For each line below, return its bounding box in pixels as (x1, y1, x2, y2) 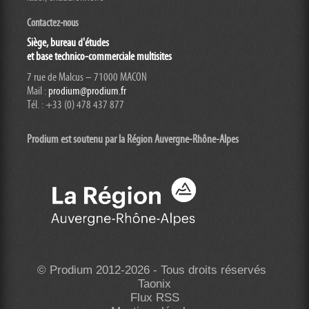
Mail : (27, 83, 48, 98)
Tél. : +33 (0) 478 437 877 (27, 97, 124, 112)
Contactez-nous (27, 16, 79, 29)
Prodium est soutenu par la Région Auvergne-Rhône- (27, 132, 219, 146)
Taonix (138, 277, 171, 290)
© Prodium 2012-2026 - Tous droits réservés (37, 263, 266, 277)
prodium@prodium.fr (48, 83, 126, 98)
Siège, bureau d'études (27, 35, 111, 50)
